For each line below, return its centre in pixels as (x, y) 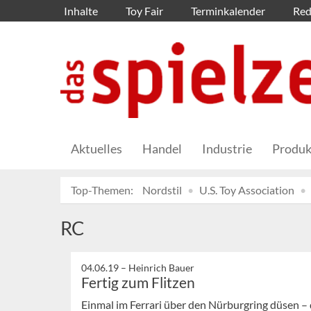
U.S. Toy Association (247, 190)
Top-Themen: (102, 190)
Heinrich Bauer (161, 268)
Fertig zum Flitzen (138, 283)
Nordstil (162, 190)
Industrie (227, 149)
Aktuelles (96, 149)
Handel (162, 149)
